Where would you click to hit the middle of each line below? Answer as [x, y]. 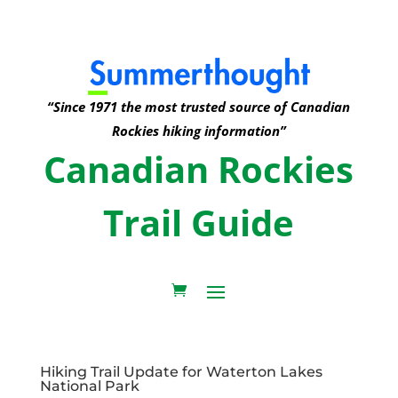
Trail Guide [199, 222]
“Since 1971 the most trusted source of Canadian [199, 106]
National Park [89, 386]
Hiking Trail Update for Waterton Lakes [181, 371]
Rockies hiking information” [199, 130]
